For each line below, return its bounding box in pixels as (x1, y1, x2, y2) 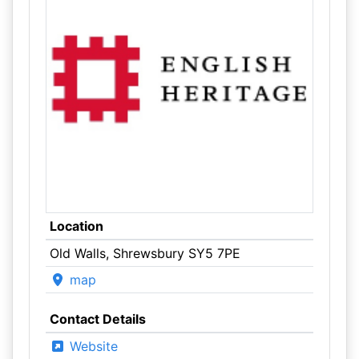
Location (49, 218, 103, 234)
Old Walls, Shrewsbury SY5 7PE (49, 245, 240, 261)
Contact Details (49, 311, 146, 327)
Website (65, 338, 118, 354)
